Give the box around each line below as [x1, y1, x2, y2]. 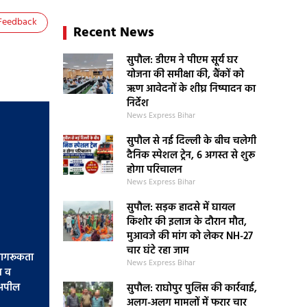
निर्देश [126, 95, 149, 112]
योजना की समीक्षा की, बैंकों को [126, 66, 244, 83]
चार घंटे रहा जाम [126, 243, 189, 259]
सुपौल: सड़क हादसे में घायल [126, 199, 235, 216]
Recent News [73, 22, 154, 44]
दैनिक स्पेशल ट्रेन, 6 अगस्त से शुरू [126, 147, 255, 164]
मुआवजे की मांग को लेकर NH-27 [126, 228, 253, 245]
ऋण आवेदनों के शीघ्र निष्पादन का [126, 81, 256, 97]
